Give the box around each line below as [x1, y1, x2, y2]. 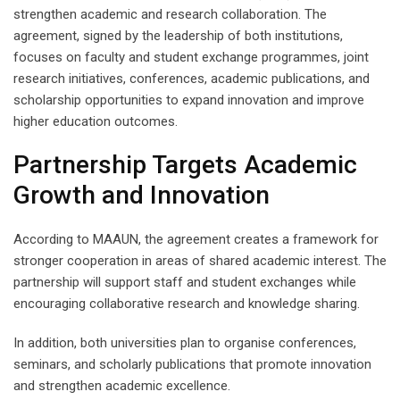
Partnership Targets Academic [13, 149, 357, 179]
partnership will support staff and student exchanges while [13, 273, 356, 290]
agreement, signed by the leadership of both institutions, [13, 27, 343, 44]
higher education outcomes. [13, 112, 178, 129]
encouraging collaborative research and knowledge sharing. [13, 295, 360, 312]
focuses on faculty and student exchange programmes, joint [13, 48, 369, 65]
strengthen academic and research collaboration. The [13, 5, 327, 22]
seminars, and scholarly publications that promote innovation [13, 355, 371, 372]
